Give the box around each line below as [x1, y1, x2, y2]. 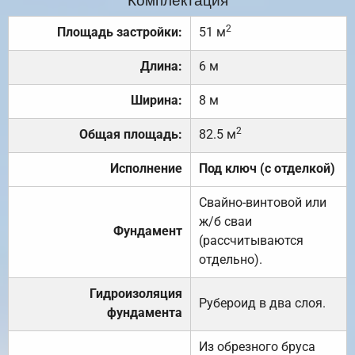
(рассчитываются [199, 232, 303, 248]
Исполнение [110, 160, 182, 176]
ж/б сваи [199, 213, 252, 229]
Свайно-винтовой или [199, 194, 326, 210]
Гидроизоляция [90, 285, 182, 301]
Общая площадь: [79, 126, 182, 142]
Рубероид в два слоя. [199, 295, 326, 311]
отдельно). [199, 251, 262, 267]
